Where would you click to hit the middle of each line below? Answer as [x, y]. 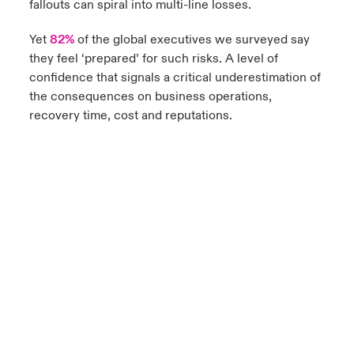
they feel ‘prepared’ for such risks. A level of [153, 58]
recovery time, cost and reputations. [130, 115]
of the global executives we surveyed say [192, 40]
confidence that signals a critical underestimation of [175, 77]
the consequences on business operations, [150, 96]
